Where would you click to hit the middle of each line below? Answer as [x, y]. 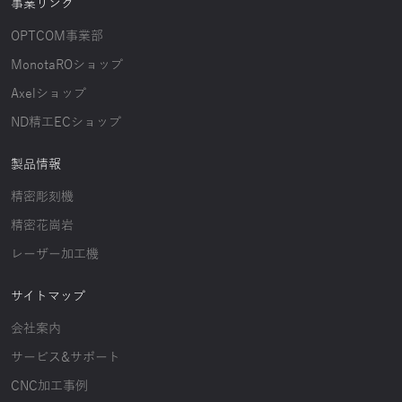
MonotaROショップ [67, 66]
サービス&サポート [66, 358]
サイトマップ [48, 297]
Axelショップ [48, 94]
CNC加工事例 [49, 387]
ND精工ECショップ [66, 123]
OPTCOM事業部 [57, 37]
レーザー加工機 [55, 255]
